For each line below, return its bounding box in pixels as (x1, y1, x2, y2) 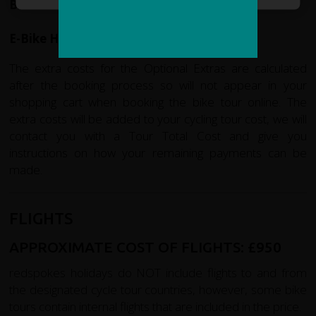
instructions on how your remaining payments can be (9, 144, 307, 161)
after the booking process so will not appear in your (9, 76, 307, 93)
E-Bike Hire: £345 (9, 30, 111, 47)
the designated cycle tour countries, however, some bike (9, 281, 307, 298)
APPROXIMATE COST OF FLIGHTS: (9, 238, 248, 255)
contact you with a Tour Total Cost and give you (9, 127, 307, 144)
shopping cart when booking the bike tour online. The (9, 93, 307, 110)
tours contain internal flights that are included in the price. (9, 298, 302, 315)
